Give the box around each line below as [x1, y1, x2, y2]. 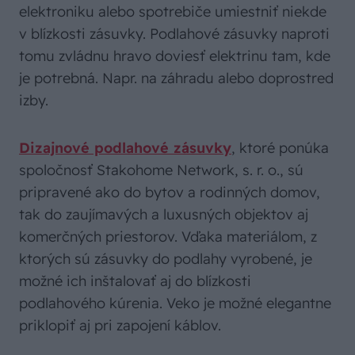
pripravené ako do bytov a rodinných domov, [19, 183, 320, 201]
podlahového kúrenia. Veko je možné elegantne [19, 294, 331, 312]
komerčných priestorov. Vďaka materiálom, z [19, 227, 317, 246]
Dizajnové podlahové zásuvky [19, 139, 231, 157]
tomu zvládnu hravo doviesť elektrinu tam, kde [19, 47, 330, 65]
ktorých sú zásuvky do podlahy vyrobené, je [19, 250, 312, 268]
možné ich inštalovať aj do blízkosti [19, 272, 251, 290]
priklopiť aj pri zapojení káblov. [19, 316, 221, 334]
